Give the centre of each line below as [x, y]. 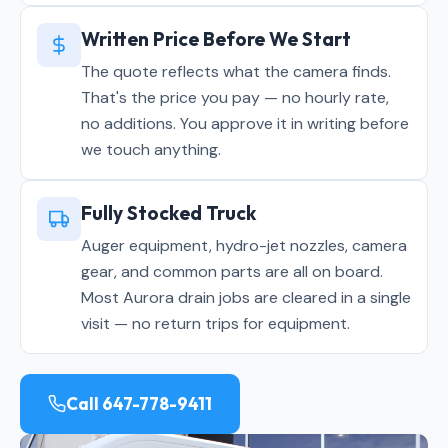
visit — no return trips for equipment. [215, 323]
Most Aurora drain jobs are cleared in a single [246, 297]
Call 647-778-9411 [139, 403]
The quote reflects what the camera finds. [236, 71]
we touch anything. [151, 149]
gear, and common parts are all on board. [232, 271]
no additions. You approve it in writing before [245, 123]
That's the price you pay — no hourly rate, [235, 97]
